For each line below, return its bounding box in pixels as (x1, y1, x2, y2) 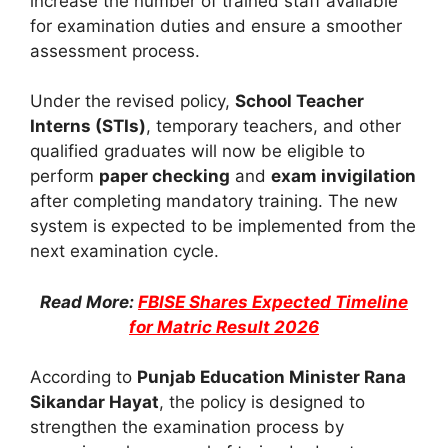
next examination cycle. (30, 241, 219, 262)
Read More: (40, 291, 138, 312)
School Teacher (235, 91, 364, 112)
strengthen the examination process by (30, 417, 344, 438)
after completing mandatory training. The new (30, 191, 398, 212)
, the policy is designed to (159, 392, 365, 413)
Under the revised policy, (30, 91, 235, 112)
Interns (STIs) (30, 116, 146, 137)
